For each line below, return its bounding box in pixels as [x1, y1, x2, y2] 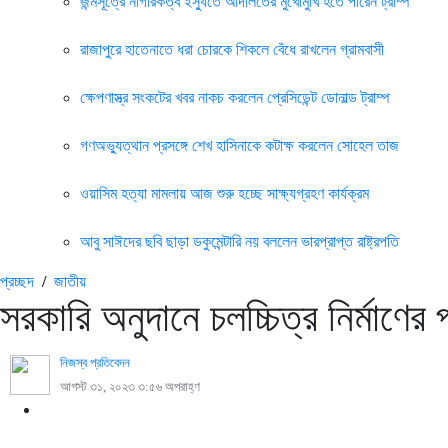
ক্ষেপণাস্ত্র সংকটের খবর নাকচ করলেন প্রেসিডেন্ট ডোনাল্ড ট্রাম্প [80, 89, 390, 106]
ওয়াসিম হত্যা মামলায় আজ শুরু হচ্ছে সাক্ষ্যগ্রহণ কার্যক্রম [80, 185, 369, 202]
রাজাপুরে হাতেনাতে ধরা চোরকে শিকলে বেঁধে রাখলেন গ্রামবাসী [80, 41, 384, 58]
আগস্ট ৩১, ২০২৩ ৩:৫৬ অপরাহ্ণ [60, 380, 200, 394]
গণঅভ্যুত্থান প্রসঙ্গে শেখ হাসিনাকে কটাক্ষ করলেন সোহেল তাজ [80, 137, 399, 154]
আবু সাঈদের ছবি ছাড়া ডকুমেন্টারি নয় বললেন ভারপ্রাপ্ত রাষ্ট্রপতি [80, 233, 399, 250]
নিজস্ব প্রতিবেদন [60, 356, 130, 370]
